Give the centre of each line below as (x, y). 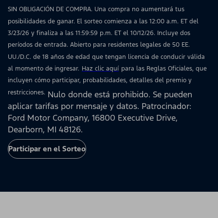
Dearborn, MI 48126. (45, 130)
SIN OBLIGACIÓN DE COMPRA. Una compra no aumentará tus (96, 9)
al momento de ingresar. (44, 69)
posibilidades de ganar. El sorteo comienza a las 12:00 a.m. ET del (103, 21)
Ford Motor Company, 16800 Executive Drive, (93, 118)
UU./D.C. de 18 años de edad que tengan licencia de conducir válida (106, 57)
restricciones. (27, 92)
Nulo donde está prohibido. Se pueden (119, 95)
